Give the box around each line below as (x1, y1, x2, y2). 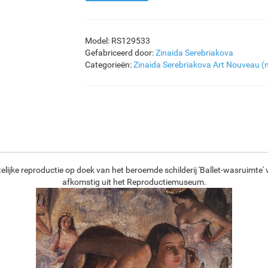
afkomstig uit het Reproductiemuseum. (62, 177, 206, 187)
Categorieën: (84, 60, 133, 69)
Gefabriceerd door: (84, 48, 156, 57)
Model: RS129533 (84, 36, 150, 45)
